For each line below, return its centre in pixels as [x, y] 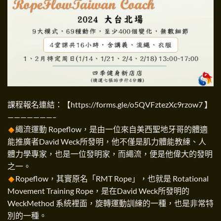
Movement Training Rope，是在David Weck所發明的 [98, 190]
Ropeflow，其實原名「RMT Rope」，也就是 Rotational [112, 178]
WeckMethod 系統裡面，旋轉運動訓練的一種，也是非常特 [110, 203]
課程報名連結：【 [39, 104]
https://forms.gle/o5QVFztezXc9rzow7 [137, 104]
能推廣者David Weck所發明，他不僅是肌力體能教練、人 [107, 141]
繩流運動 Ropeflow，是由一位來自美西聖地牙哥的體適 [111, 129]
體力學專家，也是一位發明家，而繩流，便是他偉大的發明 [110, 153]
